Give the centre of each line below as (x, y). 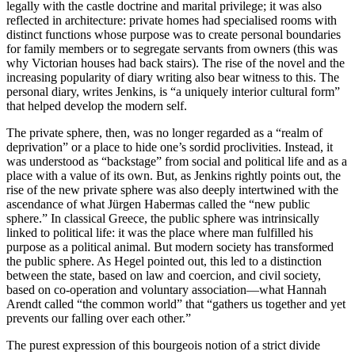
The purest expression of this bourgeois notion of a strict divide (163, 345)
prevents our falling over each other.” (100, 319)
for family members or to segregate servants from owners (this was (172, 49)
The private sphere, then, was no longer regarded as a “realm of (164, 133)
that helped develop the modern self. (98, 106)
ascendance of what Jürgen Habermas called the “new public (158, 204)
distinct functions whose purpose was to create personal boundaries (174, 35)
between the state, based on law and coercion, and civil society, (164, 276)
